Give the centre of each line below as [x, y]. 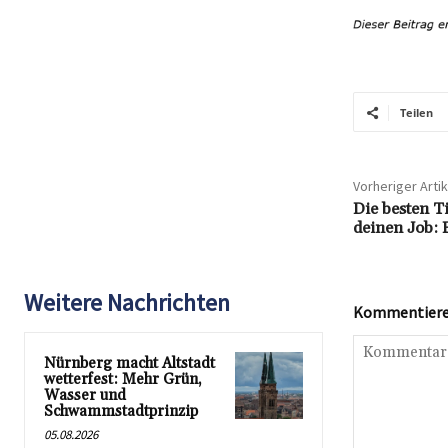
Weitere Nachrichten [127, 303]
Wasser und [85, 396]
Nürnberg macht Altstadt [129, 364]
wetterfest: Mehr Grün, [123, 380]
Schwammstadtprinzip [121, 412]
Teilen [416, 113]
